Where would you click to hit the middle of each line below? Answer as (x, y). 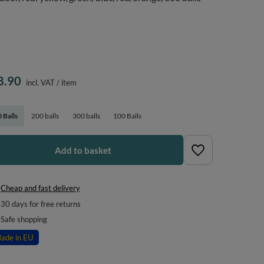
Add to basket (83, 150)
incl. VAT (40, 82)
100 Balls (128, 116)
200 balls (45, 116)
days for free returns (46, 204)
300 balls (86, 116)
